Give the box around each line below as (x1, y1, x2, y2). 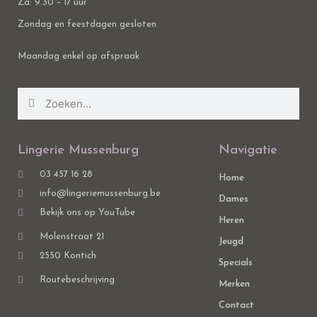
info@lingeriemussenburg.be (40, 189, 161, 199)
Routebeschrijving (40, 275, 115, 285)
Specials (219, 258, 253, 268)
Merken (219, 279, 250, 289)
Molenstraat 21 (40, 232, 105, 242)
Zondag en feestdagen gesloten (18, 19, 156, 29)
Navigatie (219, 144, 278, 158)
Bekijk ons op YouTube (40, 208, 136, 218)
